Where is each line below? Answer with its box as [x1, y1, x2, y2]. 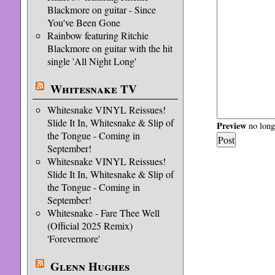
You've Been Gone [47, 16, 120, 29]
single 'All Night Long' [47, 55, 136, 68]
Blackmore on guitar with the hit [47, 42, 172, 55]
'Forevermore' [47, 232, 100, 245]
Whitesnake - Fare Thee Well [47, 206, 160, 219]
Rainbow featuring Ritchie [47, 29, 149, 42]
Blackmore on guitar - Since [47, 3, 156, 16]
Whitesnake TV [50, 80, 137, 98]
